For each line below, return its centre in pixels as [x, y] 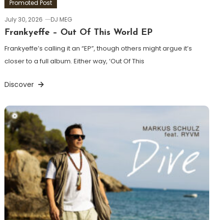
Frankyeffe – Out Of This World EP [78, 33]
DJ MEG [61, 20]
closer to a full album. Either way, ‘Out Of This [74, 61]
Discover [20, 85]
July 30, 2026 [23, 20]
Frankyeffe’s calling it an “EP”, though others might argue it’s [98, 49]
